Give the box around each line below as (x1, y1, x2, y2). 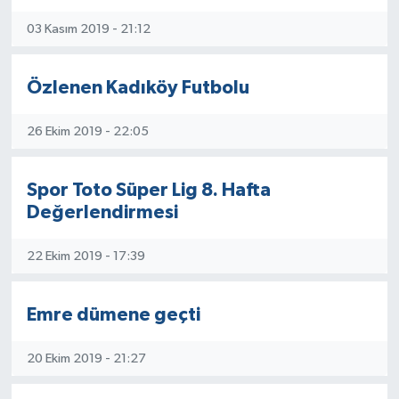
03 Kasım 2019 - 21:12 (26, 21, 151, 36)
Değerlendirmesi (26, 203, 178, 222)
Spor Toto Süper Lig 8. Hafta (26, 181, 271, 199)
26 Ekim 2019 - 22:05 (26, 124, 149, 138)
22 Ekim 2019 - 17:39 (26, 248, 145, 263)
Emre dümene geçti (26, 305, 200, 324)
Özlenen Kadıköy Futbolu (26, 78, 249, 97)
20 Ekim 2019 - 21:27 (26, 351, 146, 365)
